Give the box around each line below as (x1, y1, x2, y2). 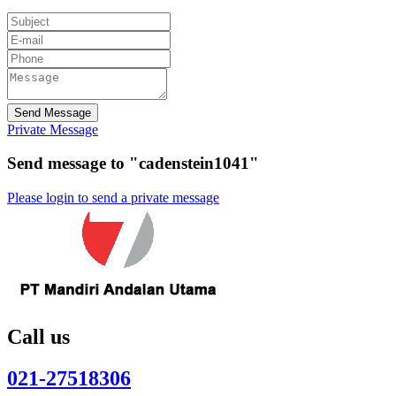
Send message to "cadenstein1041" (7, 154, 259, 173)
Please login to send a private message (7, 190, 219, 206)
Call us (7, 325, 70, 348)
